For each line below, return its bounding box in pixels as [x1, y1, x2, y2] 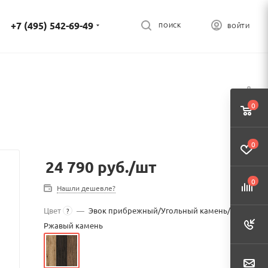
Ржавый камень [44, 220, 103, 230]
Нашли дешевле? [57, 183, 115, 193]
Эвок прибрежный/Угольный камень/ [89, 205, 230, 215]
